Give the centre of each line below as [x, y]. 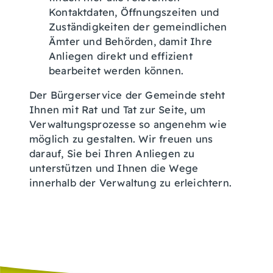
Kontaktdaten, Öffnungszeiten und [134, 12]
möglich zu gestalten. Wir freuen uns [121, 139]
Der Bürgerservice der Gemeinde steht [127, 95]
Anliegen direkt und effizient [121, 56]
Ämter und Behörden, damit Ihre [130, 41]
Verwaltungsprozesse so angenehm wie [128, 124]
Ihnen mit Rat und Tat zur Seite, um [117, 110]
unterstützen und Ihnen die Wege [114, 168]
